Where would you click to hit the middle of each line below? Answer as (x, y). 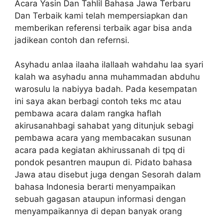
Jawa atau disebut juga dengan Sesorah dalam (108, 175)
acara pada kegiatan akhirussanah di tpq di (100, 150)
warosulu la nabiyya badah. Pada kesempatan (106, 89)
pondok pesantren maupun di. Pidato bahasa (103, 163)
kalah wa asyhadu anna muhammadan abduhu (107, 77)
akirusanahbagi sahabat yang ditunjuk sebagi (104, 126)
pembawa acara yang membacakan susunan (103, 138)
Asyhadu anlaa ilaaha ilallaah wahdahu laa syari (109, 65)
